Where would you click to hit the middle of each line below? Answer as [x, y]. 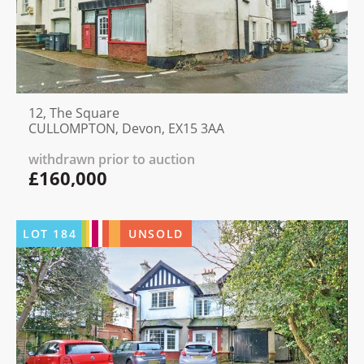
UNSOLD [156, 234]
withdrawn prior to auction [112, 160]
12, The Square [74, 113]
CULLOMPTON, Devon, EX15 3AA [126, 129]
